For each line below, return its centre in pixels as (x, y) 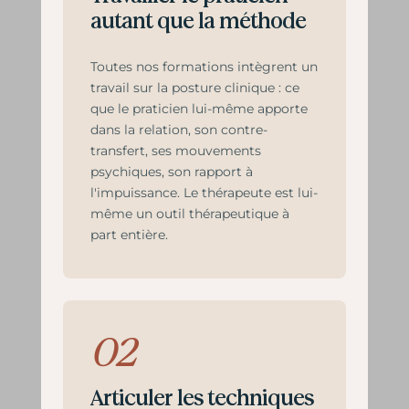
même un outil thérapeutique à (189, 214)
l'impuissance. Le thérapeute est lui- (204, 193)
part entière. (129, 235)
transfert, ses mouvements (175, 151)
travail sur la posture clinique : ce (194, 88)
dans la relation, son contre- (178, 130)
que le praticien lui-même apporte (199, 109)
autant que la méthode (198, 21)
